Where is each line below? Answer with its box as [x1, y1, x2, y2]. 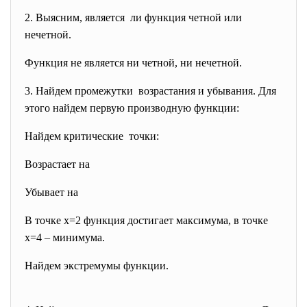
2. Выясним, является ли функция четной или [25, 12, 242, 23]
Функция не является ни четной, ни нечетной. [25, 57, 242, 69]
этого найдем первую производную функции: [25, 102, 239, 114]
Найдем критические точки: [25, 130, 159, 142]
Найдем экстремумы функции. [25, 260, 169, 271]
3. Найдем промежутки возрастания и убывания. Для [25, 85, 276, 97]
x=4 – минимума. [25, 232, 105, 243]
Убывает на [25, 186, 78, 198]
